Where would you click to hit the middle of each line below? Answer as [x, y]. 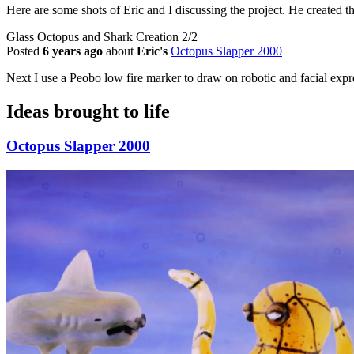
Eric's [154, 51]
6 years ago [73, 51]
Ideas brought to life [88, 111]
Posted [24, 51]
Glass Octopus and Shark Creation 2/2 [102, 36]
